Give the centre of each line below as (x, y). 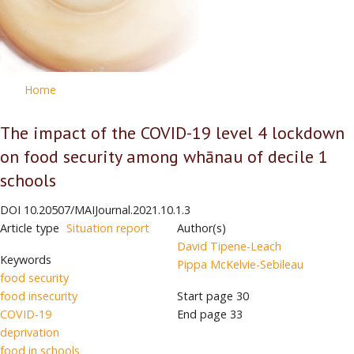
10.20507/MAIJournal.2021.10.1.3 (107, 209)
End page (202, 314)
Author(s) (201, 228)
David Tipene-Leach (229, 246)
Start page (205, 296)
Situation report (108, 228)
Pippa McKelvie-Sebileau (240, 264)
